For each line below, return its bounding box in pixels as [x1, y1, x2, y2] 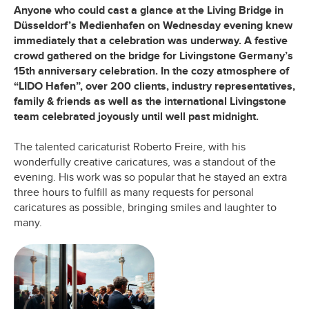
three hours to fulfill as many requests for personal [14, 185, 254, 199]
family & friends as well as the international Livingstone [14, 94, 286, 108]
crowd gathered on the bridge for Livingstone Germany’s [14, 48, 293, 63]
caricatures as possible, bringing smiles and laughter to [14, 200, 277, 215]
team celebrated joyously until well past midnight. [14, 109, 261, 123]
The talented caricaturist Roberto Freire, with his [14, 139, 246, 154]
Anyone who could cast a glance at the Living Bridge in [14, 3, 283, 17]
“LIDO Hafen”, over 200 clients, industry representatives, [14, 79, 295, 93]
